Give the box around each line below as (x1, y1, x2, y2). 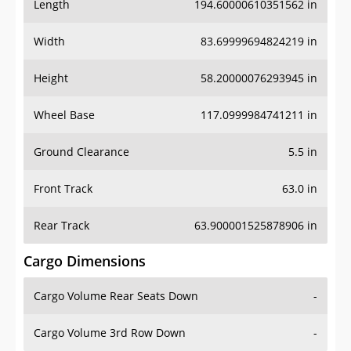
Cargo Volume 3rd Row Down (34, 325, 186, 341)
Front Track (34, 181, 92, 197)
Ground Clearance (34, 144, 129, 160)
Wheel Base (34, 107, 95, 123)
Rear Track (34, 218, 89, 233)
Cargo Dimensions (24, 251, 146, 271)
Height (34, 71, 68, 86)
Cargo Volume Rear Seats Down (34, 288, 198, 304)
